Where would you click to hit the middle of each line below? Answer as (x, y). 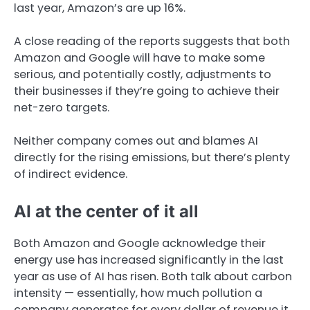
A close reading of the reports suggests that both (152, 41)
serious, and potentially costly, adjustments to (143, 74)
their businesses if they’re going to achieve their (147, 91)
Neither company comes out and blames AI (136, 140)
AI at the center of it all (106, 211)
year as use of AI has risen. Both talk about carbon (153, 277)
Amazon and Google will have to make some (139, 57)
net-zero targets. (62, 107)
